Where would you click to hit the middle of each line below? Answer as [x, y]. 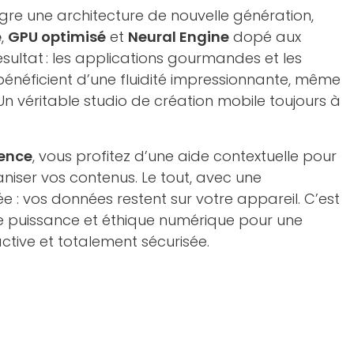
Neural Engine [179, 36]
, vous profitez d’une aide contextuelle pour [185, 156]
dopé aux [265, 36]
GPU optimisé [57, 36]
